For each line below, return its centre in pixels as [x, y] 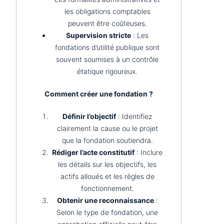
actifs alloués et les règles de [107, 176]
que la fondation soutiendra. [107, 140]
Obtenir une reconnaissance [105, 200]
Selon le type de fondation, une [107, 212]
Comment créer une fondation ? [98, 93]
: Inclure [149, 152]
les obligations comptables [107, 11]
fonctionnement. [107, 188]
